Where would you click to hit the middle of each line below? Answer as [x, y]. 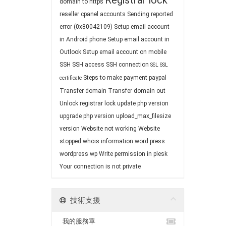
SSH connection [127, 65]
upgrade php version [87, 116]
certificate [71, 78]
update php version [143, 103]
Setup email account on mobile [125, 52]
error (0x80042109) [86, 27]
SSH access [88, 65]
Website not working [109, 129]
